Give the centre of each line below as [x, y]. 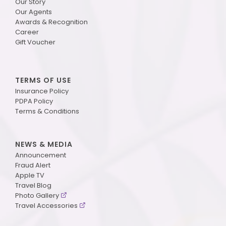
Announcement [41, 155]
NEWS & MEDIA [44, 144]
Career [27, 32]
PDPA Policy [34, 101]
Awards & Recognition [51, 22]
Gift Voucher [35, 42]
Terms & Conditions [47, 111]
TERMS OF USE [43, 80]
